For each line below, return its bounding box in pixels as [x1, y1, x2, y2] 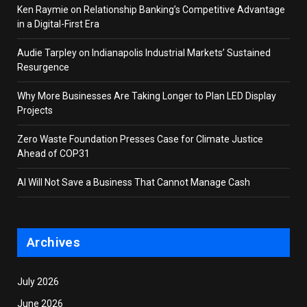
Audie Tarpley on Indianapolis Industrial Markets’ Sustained [17, 47, 271, 59]
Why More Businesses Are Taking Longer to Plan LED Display [17, 90, 276, 102]
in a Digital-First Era [17, 19, 101, 30]
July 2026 [17, 276, 59, 288]
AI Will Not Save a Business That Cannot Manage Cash [17, 177, 250, 188]
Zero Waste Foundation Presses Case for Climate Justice [17, 134, 263, 145]
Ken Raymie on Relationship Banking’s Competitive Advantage [17, 4, 285, 16]
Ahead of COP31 [17, 148, 90, 160]
